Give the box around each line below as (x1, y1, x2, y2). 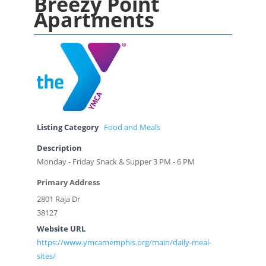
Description (36, 142, 82, 153)
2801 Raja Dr (36, 194, 80, 204)
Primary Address (36, 177, 100, 188)
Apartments (33, 6, 154, 34)
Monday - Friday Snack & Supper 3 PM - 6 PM (36, 156, 195, 167)
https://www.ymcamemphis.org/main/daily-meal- (36, 237, 211, 248)
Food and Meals (103, 122, 160, 132)
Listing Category (36, 122, 99, 132)
